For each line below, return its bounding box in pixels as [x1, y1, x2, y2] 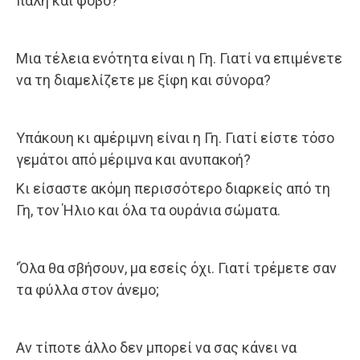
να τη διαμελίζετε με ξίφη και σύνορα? [16, 72, 271, 89]
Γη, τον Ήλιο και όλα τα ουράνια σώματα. [16, 202, 280, 219]
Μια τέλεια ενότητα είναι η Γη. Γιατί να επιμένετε [16, 50, 342, 67]
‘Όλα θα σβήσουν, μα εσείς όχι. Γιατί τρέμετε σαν [16, 260, 337, 277]
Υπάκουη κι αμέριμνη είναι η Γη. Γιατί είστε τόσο [16, 129, 334, 147]
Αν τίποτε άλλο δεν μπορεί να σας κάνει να [16, 339, 297, 357]
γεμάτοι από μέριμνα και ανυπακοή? [16, 151, 251, 169]
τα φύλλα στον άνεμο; [16, 281, 159, 299]
